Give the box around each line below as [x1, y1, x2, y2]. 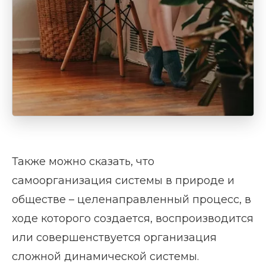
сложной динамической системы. [12, 250, 199, 263]
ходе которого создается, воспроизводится [12, 212, 254, 225]
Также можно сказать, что [12, 155, 154, 168]
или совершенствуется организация [12, 231, 217, 244]
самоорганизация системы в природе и [12, 174, 235, 187]
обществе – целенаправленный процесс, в [12, 193, 251, 206]
